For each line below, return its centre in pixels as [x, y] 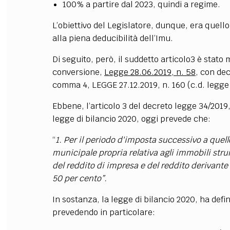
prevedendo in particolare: [103, 212]
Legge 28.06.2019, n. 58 [150, 72]
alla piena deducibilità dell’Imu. [112, 38]
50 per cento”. [79, 178]
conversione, [78, 72]
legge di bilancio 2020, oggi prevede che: [131, 119]
